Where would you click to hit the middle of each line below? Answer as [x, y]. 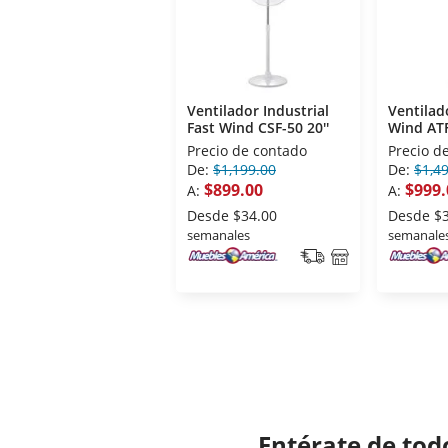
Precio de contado [247, 151]
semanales [218, 235]
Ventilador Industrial [258, 111]
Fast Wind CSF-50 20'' [258, 128]
